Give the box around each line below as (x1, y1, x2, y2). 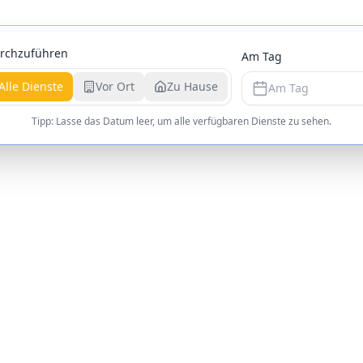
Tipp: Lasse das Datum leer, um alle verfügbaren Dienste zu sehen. (32, 114, 331, 128)
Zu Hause (166, 79, 218, 94)
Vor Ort (95, 79, 135, 94)
